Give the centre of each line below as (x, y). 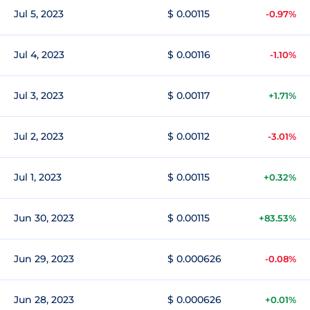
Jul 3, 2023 (39, 95)
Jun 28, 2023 (44, 300)
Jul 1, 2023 (38, 177)
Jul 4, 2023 (39, 55)
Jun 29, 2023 (44, 259)
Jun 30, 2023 (44, 218)
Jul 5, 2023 (39, 14)
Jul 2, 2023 (39, 136)
